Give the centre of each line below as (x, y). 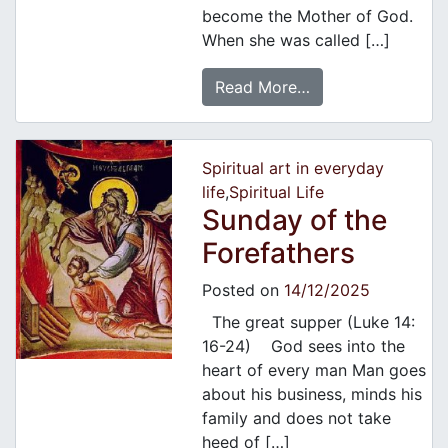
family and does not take (296, 418)
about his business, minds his (311, 394)
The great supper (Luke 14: (308, 322)
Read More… (262, 87)
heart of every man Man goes (313, 370)
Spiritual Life (276, 192)
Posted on (242, 290)
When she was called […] (295, 40)
